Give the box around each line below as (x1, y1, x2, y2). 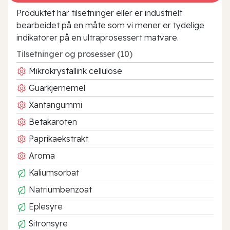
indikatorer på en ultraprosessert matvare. (16, 32, 179, 43)
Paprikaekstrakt (27, 133, 88, 144)
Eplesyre (27, 201, 63, 212)
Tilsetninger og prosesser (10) (16, 48, 132, 59)
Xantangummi (27, 99, 82, 110)
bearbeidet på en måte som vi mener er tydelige (16, 20, 204, 30)
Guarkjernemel (27, 82, 85, 93)
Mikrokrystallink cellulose (27, 65, 122, 76)
